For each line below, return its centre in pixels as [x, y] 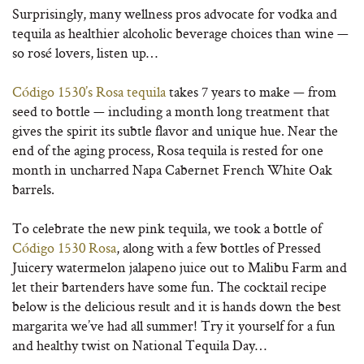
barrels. [33, 189]
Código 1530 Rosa [64, 247]
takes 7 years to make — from [253, 91]
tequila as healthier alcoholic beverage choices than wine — [180, 33]
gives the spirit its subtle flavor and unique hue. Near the [175, 130]
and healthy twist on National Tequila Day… [139, 345]
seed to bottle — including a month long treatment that [171, 111]
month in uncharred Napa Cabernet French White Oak [172, 169]
